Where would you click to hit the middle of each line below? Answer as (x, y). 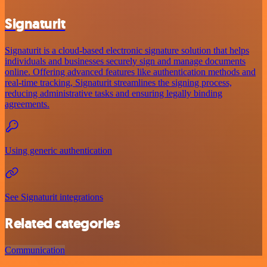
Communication (35, 250)
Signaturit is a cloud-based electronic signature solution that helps (127, 50)
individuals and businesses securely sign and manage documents (125, 61)
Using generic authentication (58, 150)
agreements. (27, 104)
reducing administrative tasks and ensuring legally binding (114, 93)
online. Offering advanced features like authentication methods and (130, 72)
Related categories (63, 224)
